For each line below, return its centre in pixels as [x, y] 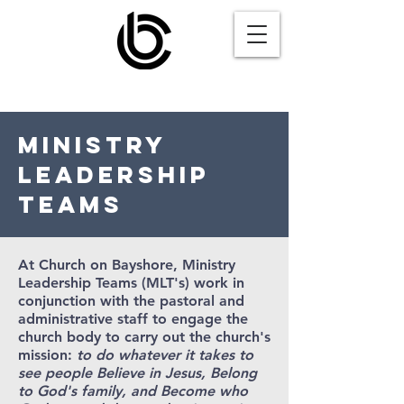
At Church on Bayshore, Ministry [127, 265]
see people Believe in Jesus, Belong [138, 373]
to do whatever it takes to [163, 355]
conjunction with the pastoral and [131, 301]
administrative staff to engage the [133, 319]
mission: [45, 355]
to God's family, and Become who [133, 391]
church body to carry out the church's [144, 337]
